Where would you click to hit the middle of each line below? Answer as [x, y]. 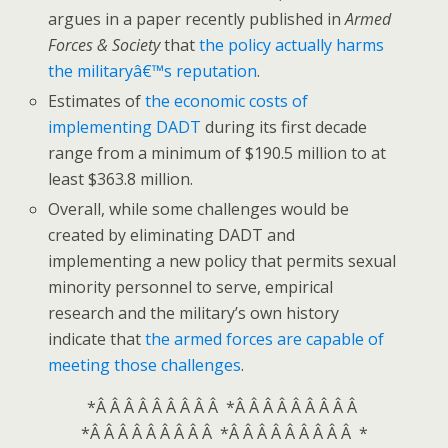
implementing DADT [125, 126]
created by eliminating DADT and [172, 235]
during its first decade [284, 126]
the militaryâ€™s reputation [153, 70]
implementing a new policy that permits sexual [222, 261]
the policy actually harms [292, 44]
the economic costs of [227, 100]
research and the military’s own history [194, 313]
